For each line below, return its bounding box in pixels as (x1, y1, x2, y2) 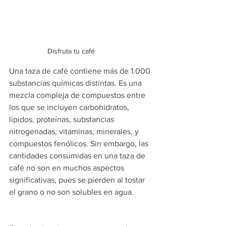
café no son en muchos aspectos (9, 163, 126, 173)
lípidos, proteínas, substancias (9, 115, 116, 124)
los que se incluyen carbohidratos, (9, 103, 131, 112)
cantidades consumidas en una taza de (9, 151, 147, 160)
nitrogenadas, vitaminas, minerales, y (9, 127, 141, 136)
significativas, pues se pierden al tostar (9, 176, 147, 185)
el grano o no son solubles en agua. (9, 188, 134, 197)
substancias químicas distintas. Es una (9, 79, 144, 88)
